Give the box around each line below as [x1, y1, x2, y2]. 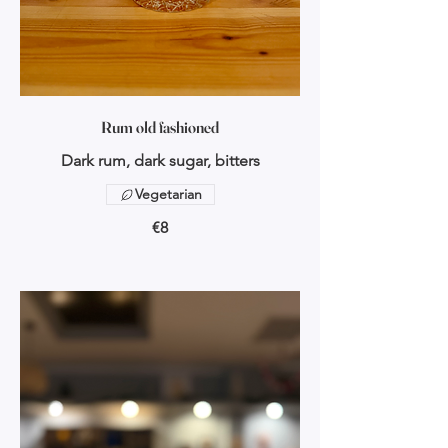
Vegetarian [134, 185, 202, 204]
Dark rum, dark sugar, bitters [60, 151, 260, 171]
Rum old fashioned [101, 117, 219, 138]
